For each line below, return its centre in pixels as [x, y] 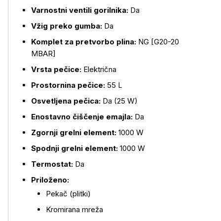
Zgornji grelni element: [74, 132]
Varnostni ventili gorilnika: [81, 10]
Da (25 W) [120, 101]
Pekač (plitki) [68, 194]
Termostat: [53, 164]
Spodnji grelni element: [74, 148]
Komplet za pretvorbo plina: [85, 42]
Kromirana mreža [74, 209]
